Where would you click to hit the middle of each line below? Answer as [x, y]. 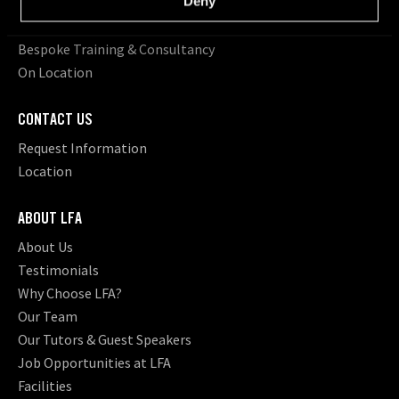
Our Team [48, 316]
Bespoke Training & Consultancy [116, 49]
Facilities [45, 386]
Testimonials [58, 270]
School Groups [62, 26]
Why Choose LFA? [70, 293]
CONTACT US [55, 119]
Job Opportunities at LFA [94, 362]
